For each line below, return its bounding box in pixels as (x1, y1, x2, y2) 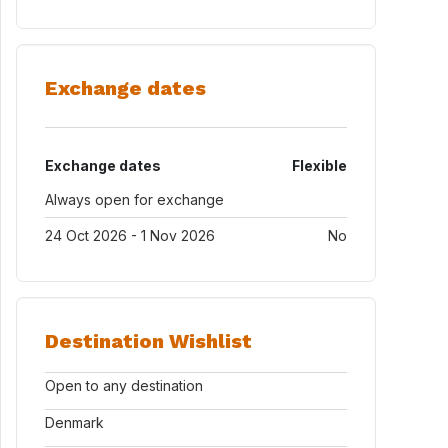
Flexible (292, 157, 347, 174)
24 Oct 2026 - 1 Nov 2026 (45, 227, 215, 244)
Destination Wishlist (45, 329, 252, 353)
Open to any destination (45, 377, 203, 394)
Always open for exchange (45, 191, 224, 208)
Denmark (45, 414, 104, 431)
